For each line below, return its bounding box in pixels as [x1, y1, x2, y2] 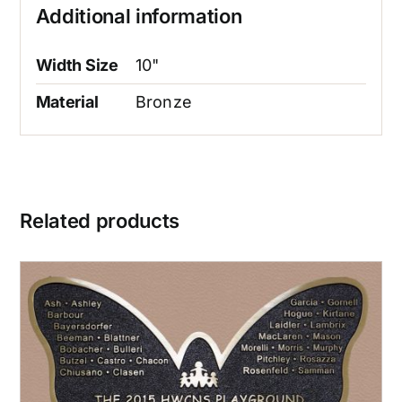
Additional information [35, 4, 242, 29]
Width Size [35, 56, 118, 75]
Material [35, 92, 99, 112]
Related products [20, 209, 180, 233]
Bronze [135, 92, 193, 112]
